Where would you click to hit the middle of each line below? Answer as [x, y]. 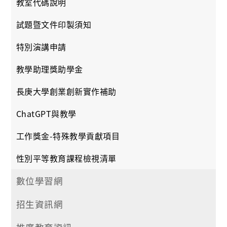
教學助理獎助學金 [50, 69]
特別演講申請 [41, 46]
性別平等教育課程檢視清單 [66, 158]
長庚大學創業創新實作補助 [66, 91]
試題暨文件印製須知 [54, 24]
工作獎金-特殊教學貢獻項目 [68, 136]
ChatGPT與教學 [46, 113]
